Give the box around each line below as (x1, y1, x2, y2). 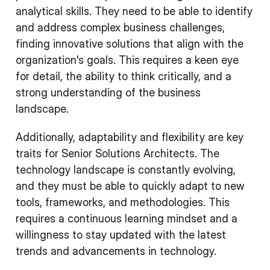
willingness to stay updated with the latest (16, 228, 226, 241)
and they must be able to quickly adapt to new (16, 180, 245, 192)
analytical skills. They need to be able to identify (16, 5, 253, 17)
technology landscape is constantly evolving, (16, 163, 236, 176)
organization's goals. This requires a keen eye (16, 54, 239, 66)
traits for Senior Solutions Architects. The (16, 147, 219, 160)
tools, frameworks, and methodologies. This (16, 196, 230, 209)
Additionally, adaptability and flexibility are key (16, 131, 243, 143)
